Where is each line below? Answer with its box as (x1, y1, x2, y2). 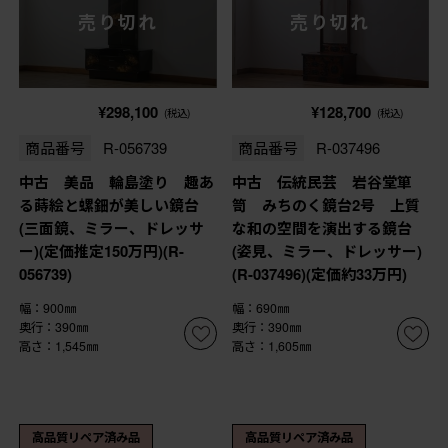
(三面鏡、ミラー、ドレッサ (18, 217, 204, 240)
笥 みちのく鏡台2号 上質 (231, 194, 420, 217)
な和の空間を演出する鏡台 (231, 217, 412, 240)
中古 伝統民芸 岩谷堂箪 (231, 171, 412, 194)
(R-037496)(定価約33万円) (231, 263, 407, 286)
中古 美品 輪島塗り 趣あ (18, 171, 214, 194)
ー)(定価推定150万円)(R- (18, 240, 184, 263)
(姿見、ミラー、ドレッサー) (231, 240, 422, 263)
